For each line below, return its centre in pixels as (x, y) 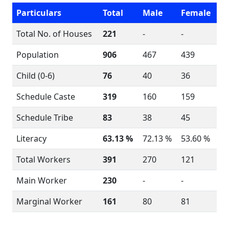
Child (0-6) (36, 76)
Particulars (39, 13)
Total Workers (43, 159)
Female (196, 13)
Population (38, 55)
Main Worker (42, 180)
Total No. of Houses (54, 34)
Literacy (31, 139)
